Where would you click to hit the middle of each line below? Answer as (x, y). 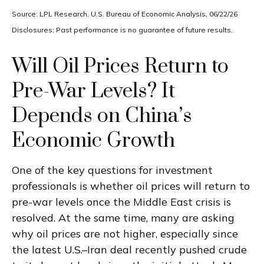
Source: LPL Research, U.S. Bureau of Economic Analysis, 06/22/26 (125, 14)
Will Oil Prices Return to (120, 66)
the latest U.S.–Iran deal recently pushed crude (129, 249)
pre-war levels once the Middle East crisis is (121, 202)
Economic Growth (93, 141)
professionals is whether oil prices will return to (131, 186)
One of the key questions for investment (112, 170)
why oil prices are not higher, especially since (125, 233)
